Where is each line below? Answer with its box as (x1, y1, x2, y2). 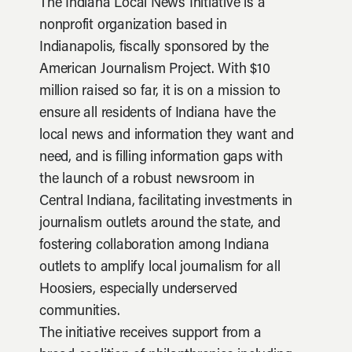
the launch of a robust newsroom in (39, 173, 255, 187)
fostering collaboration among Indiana (39, 239, 269, 253)
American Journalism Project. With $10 (39, 63, 270, 77)
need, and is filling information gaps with (39, 151, 283, 165)
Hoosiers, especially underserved (39, 283, 237, 297)
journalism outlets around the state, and (39, 217, 280, 231)
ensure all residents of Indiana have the (39, 107, 276, 121)
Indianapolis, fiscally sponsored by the (39, 41, 269, 55)
